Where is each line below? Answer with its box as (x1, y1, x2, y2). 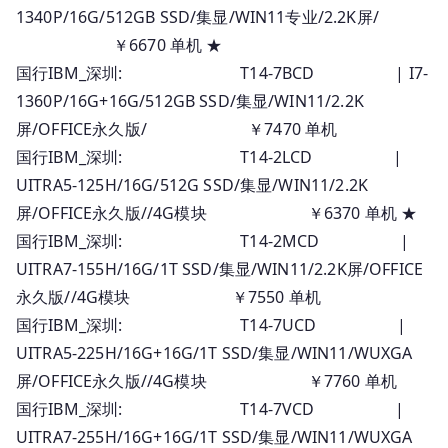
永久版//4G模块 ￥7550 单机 (16, 285, 321, 308)
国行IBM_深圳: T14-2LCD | (16, 145, 403, 168)
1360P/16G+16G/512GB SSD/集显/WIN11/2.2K (16, 89, 364, 112)
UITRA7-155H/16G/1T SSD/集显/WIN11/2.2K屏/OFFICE (16, 257, 424, 280)
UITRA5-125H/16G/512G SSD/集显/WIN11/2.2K (16, 173, 369, 196)
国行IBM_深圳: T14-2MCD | (16, 229, 410, 252)
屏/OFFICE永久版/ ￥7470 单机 (16, 117, 338, 140)
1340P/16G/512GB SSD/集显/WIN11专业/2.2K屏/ (16, 5, 379, 28)
